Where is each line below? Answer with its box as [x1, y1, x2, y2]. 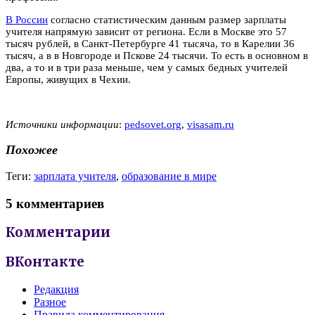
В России [6, 13, 48, 25]
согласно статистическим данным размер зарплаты [48, 13, 286, 25]
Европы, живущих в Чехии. [6, 73, 131, 85]
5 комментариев [6, 195, 104, 211]
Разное [34, 295, 66, 308]
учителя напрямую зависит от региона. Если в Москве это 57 [6, 25, 287, 37]
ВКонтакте [6, 254, 84, 271]
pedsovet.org [124, 118, 181, 130]
